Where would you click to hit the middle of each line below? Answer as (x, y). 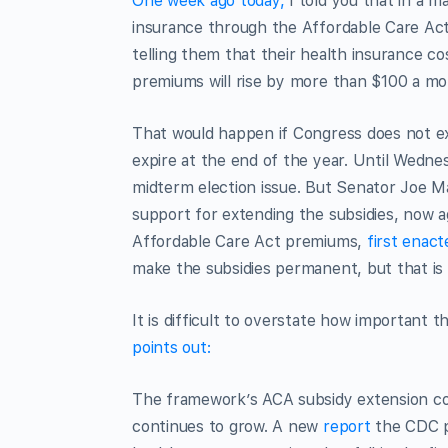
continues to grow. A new (227, 426)
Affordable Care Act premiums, (249, 241)
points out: (171, 347)
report (347, 426)
